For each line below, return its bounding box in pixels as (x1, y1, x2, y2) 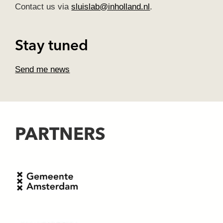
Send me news (15, 64, 70, 74)
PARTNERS (15, 126, 106, 144)
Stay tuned (15, 38, 89, 54)
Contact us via (15, 1, 72, 11)
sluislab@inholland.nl (71, 1, 150, 11)
